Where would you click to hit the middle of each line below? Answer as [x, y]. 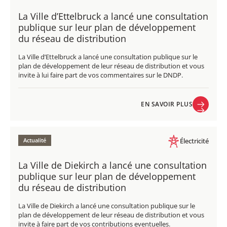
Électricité [194, 141]
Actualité [35, 140]
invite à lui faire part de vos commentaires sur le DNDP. [101, 75]
